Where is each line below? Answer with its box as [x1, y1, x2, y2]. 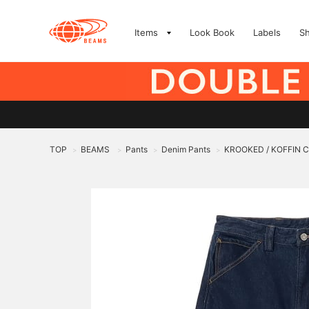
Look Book [190, 27, 235, 38]
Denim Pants [161, 144, 210, 154]
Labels [253, 27, 281, 38]
